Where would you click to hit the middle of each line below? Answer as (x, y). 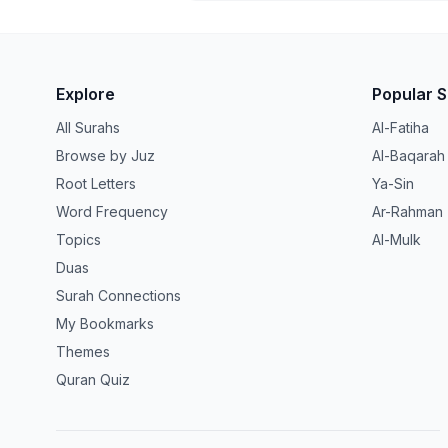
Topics (78, 239)
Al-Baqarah (408, 155)
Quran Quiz (93, 379)
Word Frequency (112, 211)
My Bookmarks (105, 323)
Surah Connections (118, 295)
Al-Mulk (396, 239)
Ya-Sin (393, 183)
